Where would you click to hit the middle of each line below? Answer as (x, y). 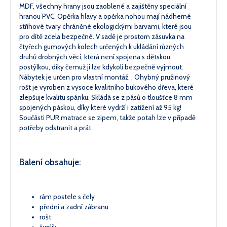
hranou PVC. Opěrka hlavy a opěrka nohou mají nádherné (105, 16)
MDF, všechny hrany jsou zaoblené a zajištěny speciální (103, 6)
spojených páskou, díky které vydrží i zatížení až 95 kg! (100, 107)
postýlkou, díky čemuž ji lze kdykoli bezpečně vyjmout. (101, 67)
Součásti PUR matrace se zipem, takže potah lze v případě (107, 117)
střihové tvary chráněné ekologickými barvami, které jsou (105, 26)
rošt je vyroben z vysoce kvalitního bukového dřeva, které (106, 87)
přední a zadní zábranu (74, 207)
